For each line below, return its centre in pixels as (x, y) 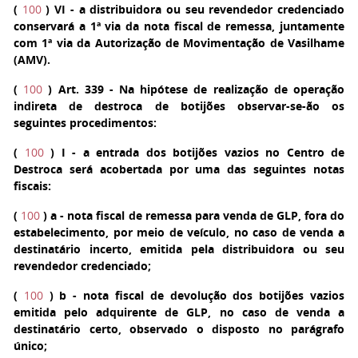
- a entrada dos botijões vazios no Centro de (205, 152)
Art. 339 (81, 89)
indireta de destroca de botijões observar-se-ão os (179, 106)
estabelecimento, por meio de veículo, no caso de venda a (179, 232)
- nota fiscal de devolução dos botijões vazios (206, 295)
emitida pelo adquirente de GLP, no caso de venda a (179, 312)
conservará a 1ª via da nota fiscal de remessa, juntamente (179, 26)
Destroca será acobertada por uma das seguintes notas (179, 169)
